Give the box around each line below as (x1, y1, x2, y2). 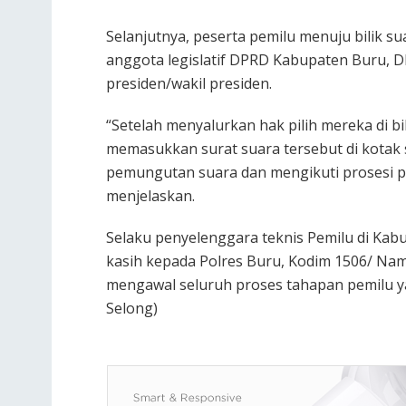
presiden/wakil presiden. (106, 73, 272, 94)
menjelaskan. (106, 186, 195, 207)
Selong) (106, 298, 158, 319)
